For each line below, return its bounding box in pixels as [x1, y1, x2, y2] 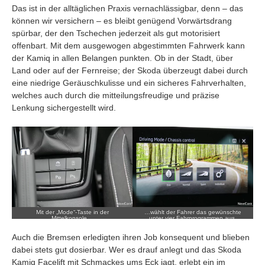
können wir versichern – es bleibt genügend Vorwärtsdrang [12, 15, 232, 25]
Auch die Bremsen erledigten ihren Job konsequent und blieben [12, 232, 250, 242]
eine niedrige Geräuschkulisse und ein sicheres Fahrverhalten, [12, 77, 246, 88]
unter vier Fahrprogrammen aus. [149, 214, 237, 221]
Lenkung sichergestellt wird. [12, 102, 116, 112]
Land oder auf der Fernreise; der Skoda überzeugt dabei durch [12, 65, 248, 75]
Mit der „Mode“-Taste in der [35, 208, 109, 215]
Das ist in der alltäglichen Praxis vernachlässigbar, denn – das [12, 3, 243, 13]
